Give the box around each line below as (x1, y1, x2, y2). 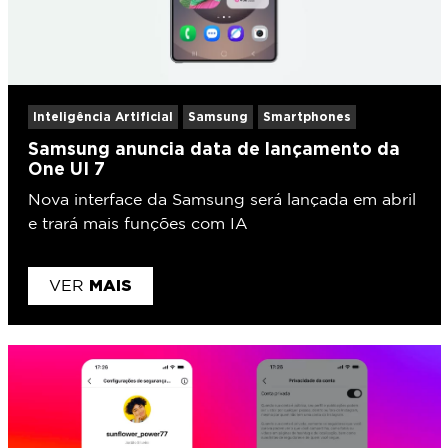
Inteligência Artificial (32, 109, 173, 123)
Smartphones (262, 109, 351, 123)
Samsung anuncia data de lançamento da (27, 138, 400, 158)
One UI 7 (27, 158, 105, 178)
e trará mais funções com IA (27, 216, 248, 232)
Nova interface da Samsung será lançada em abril (27, 192, 416, 208)
